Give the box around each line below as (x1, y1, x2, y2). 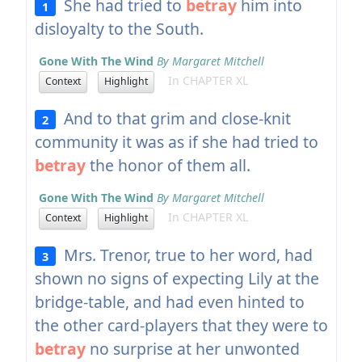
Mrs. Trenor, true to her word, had (56, 243, 314, 266)
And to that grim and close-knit (56, 107, 292, 129)
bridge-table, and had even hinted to (34, 290, 305, 313)
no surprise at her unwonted (85, 337, 300, 360)
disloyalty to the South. (34, 17, 204, 40)
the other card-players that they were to (34, 314, 328, 336)
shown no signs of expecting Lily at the (34, 267, 319, 289)
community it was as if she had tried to (34, 130, 318, 153)
